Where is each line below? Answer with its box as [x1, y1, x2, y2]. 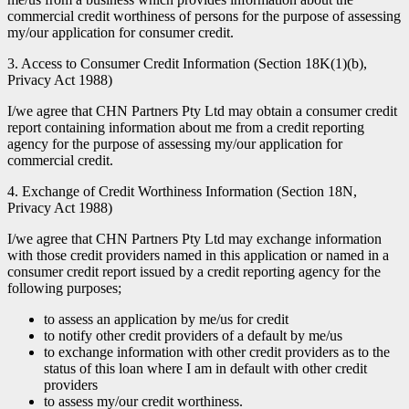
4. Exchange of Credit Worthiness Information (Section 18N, [7, 183, 357, 199]
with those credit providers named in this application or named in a [7, 246, 389, 263]
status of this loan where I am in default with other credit [44, 360, 367, 376]
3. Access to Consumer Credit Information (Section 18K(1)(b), [7, 55, 367, 71]
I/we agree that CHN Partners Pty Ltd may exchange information [7, 230, 382, 246]
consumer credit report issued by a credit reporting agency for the [7, 263, 381, 279]
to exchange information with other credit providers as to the [44, 343, 390, 360]
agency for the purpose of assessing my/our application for [7, 135, 342, 152]
